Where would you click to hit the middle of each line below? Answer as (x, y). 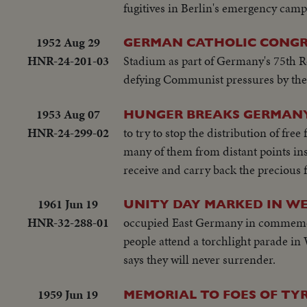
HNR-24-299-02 (68, 132)
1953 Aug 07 (68, 114)
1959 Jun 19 (68, 294)
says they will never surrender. (199, 260)
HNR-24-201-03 (68, 61)
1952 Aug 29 (68, 42)
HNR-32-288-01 (68, 223)
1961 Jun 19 (68, 204)
